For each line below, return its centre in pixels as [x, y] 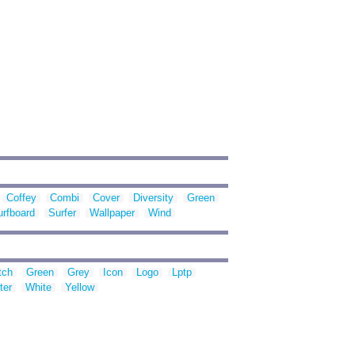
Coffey [21, 198]
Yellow [80, 288]
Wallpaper [112, 213]
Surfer [62, 213]
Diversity [153, 198]
